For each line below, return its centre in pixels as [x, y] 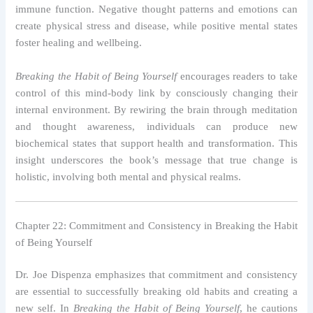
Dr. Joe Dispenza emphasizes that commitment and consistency [156, 274]
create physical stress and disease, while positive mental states [156, 26]
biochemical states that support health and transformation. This [156, 143]
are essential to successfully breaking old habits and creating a [156, 291]
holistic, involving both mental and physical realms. [129, 176]
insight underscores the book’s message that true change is [156, 160]
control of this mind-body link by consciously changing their [156, 93]
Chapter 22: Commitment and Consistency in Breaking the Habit [156, 225]
